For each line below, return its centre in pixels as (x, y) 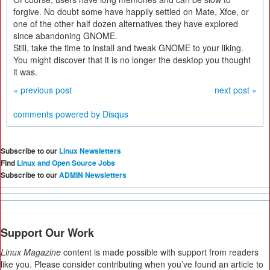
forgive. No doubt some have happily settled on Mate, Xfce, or (131, 11)
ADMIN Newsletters (93, 175)
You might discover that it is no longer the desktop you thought (132, 60)
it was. (25, 72)
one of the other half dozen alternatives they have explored (126, 24)
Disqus (115, 114)
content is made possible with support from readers (160, 252)
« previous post (42, 90)
